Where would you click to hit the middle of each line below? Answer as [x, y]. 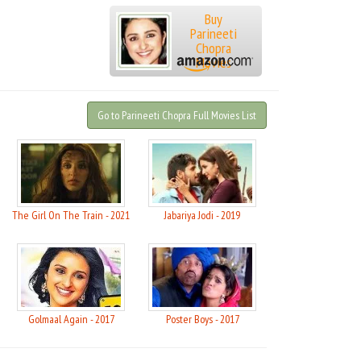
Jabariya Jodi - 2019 [202, 215]
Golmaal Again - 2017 [71, 319]
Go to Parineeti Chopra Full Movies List [177, 115]
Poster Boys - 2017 [202, 319]
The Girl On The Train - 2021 [71, 215]
